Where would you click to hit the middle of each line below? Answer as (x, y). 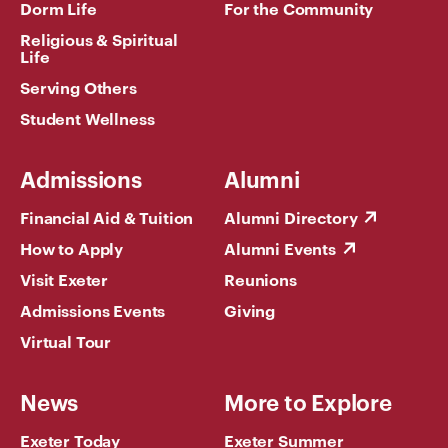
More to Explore (308, 400)
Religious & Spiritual (99, 38)
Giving (250, 309)
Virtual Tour (66, 340)
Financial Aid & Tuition (107, 216)
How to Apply (72, 247)
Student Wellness (87, 117)
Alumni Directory (291, 216)
